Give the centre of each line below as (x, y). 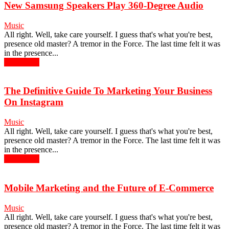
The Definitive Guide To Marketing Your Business (108, 91)
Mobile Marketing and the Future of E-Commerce (109, 188)
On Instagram (34, 102)
